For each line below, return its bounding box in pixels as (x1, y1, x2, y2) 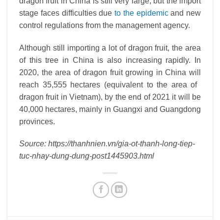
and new (168, 8, 201, 17)
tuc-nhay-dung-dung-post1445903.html (19, 152, 154, 161)
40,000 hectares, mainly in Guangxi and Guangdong (19, 105, 201, 113)
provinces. (19, 117, 55, 126)
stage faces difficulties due (19, 8, 114, 17)
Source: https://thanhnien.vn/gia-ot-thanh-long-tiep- (19, 139, 195, 148)
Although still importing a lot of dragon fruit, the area (19, 43, 201, 52)
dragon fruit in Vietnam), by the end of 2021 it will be (19, 92, 201, 101)
